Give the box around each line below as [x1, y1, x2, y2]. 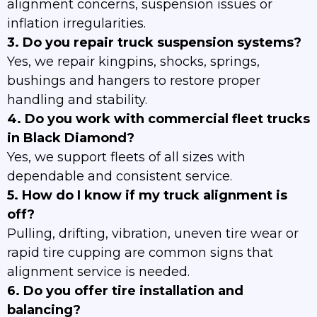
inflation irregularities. [7, 16, 146, 32]
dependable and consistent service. [7, 168, 232, 185]
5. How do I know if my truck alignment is [7, 188, 287, 204]
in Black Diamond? [7, 130, 134, 146]
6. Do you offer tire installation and [7, 283, 243, 299]
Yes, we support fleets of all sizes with [7, 149, 246, 166]
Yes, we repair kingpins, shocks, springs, [7, 54, 260, 70]
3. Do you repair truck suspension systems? [7, 35, 301, 51]
